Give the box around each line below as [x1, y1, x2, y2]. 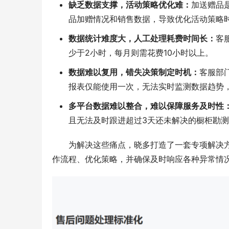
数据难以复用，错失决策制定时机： [68, 67, 199, 78]
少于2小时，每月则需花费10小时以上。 [68, 48, 213, 58]
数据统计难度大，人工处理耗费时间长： [68, 33, 216, 44]
